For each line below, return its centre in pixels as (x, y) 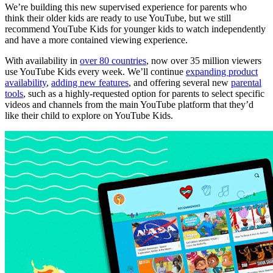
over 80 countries (113, 61)
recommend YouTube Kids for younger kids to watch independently (135, 29)
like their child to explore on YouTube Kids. (89, 116)
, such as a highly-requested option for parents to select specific (144, 94)
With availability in (42, 61)
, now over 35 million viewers (204, 61)
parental (246, 83)
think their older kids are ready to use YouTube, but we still (118, 18)
